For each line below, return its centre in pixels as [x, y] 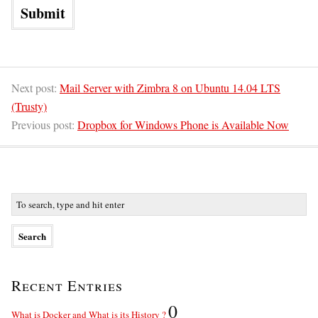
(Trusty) [29, 106]
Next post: [35, 87]
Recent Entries [67, 285]
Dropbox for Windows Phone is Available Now [183, 124]
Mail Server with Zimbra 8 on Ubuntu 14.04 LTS [170, 87]
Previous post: [44, 124]
